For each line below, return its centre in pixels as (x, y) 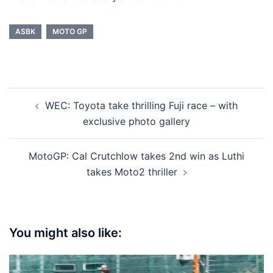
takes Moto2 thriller (132, 172)
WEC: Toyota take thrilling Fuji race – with (141, 106)
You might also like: (66, 233)
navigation (46, 113)
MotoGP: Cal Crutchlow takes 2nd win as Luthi (136, 156)
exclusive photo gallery (136, 122)
